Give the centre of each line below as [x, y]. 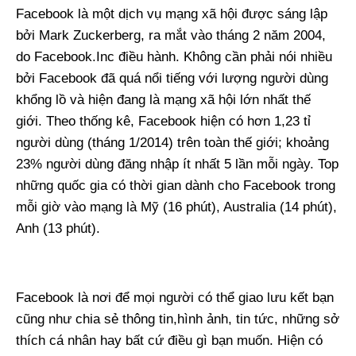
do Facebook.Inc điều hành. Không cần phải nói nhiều [174, 57]
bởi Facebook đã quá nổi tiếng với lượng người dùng [172, 78]
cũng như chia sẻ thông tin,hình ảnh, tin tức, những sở [178, 319]
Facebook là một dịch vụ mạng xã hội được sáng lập [172, 14]
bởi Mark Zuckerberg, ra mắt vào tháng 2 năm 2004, [171, 35]
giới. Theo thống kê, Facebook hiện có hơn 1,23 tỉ [163, 121]
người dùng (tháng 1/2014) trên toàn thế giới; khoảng [172, 143]
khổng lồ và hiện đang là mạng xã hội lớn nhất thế [163, 100]
